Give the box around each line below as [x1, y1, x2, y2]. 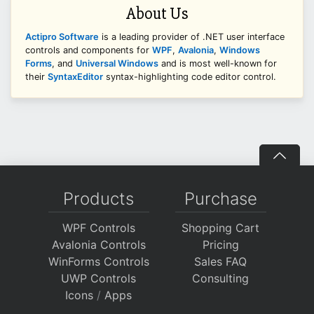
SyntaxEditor [48, 71, 103, 83]
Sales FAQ [194, 254, 247, 269]
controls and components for [25, 45, 152, 56]
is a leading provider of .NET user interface [99, 32, 285, 43]
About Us [125, 4, 189, 25]
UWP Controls [61, 271, 136, 286]
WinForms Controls [48, 254, 149, 269]
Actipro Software [25, 32, 99, 43]
